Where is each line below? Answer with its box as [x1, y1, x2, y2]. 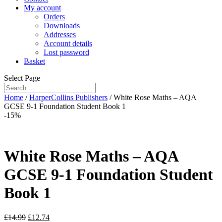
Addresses [44, 30, 76, 39]
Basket [24, 57, 45, 65]
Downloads [44, 21, 80, 30]
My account [24, 3, 61, 12]
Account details [44, 39, 92, 48]
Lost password [44, 48, 89, 56]
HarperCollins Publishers [29, 93, 108, 102]
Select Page [4, 74, 40, 82]
